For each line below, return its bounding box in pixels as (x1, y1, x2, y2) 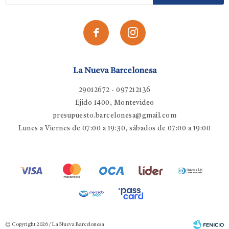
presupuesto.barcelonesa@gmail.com (52, 112, 177, 119)
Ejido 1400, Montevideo (75, 100, 154, 106)
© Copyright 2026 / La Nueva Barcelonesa (5, 222, 104, 227)
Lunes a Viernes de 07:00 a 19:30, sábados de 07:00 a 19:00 (18, 125, 211, 132)
